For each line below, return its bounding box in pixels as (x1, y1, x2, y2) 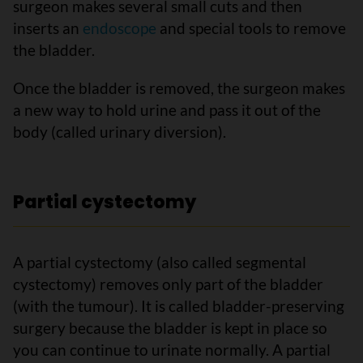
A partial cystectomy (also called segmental (13, 253, 306, 271)
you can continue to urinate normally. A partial (13, 340, 331, 359)
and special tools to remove (160, 19, 346, 37)
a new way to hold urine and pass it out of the (13, 100, 321, 119)
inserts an (13, 19, 83, 37)
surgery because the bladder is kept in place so (13, 318, 327, 337)
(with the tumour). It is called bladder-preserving (13, 297, 344, 315)
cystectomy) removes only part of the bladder (13, 275, 323, 293)
